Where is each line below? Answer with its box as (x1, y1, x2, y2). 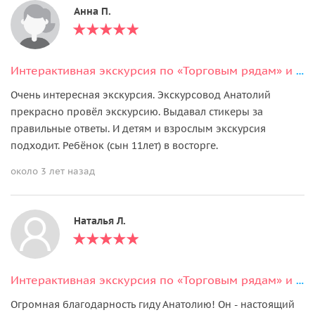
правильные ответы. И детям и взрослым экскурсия (11, 122, 266, 135)
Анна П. (74, 4, 111, 18)
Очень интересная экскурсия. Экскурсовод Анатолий (11, 88, 271, 101)
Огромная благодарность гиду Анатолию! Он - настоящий (11, 297, 295, 311)
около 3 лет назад (11, 165, 95, 177)
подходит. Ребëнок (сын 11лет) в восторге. (11, 139, 218, 152)
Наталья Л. (74, 214, 126, 227)
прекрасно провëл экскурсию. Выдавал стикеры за (11, 105, 263, 118)
